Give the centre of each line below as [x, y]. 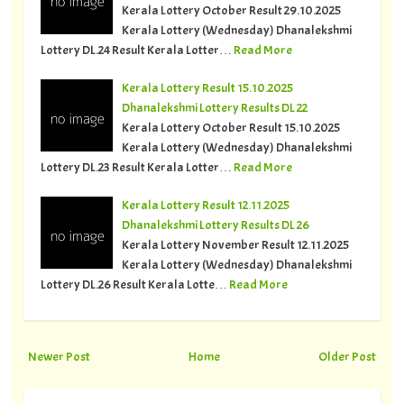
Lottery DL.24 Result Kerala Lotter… [136, 49]
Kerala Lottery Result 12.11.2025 [205, 204]
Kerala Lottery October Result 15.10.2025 [230, 127]
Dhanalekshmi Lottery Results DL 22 [214, 107]
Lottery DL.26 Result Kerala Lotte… [133, 284]
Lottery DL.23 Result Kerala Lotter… [136, 166]
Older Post [348, 356]
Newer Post [59, 356]
